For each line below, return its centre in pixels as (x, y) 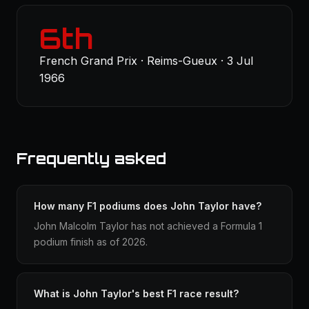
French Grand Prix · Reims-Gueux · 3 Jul (146, 61)
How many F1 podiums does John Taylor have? (148, 206)
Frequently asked (91, 158)
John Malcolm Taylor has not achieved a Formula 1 (148, 226)
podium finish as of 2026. (91, 242)
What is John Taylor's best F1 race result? (136, 293)
